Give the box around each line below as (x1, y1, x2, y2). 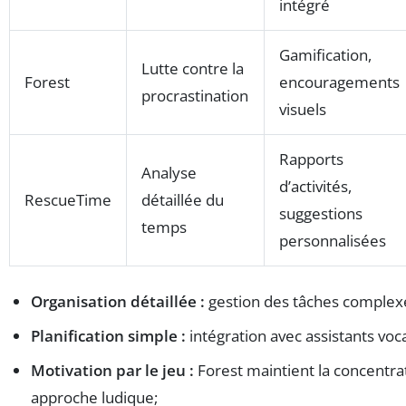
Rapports (279, 149, 343, 170)
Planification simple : (31, 325, 186, 347)
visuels (279, 99, 326, 121)
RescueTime (24, 189, 111, 211)
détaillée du (141, 189, 224, 211)
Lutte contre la (141, 58, 244, 80)
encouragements (279, 72, 400, 93)
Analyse (141, 162, 197, 184)
